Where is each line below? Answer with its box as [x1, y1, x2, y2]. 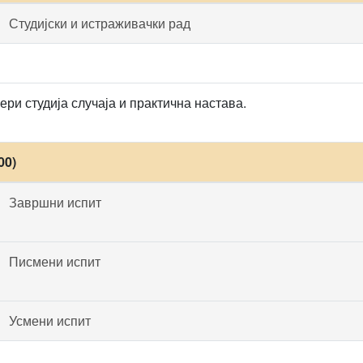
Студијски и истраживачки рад [9, 14, 190, 32]
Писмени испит [9, 252, 100, 271]
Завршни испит [9, 193, 101, 211]
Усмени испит [9, 311, 91, 330]
